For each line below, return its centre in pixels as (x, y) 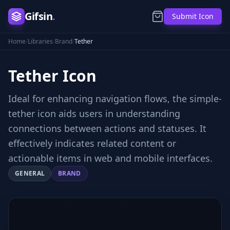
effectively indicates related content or (92, 143)
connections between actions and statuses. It (107, 128)
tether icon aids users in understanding (94, 113)
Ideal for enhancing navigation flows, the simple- (115, 99)
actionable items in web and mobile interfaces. (110, 158)
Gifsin (39, 16)
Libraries (40, 41)
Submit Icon (193, 16)
